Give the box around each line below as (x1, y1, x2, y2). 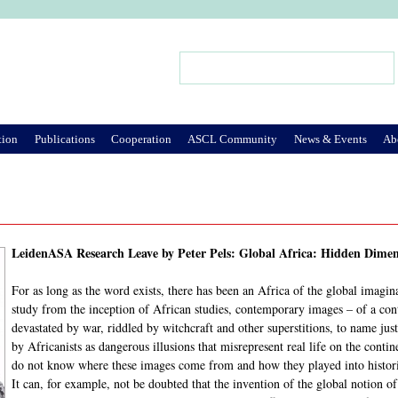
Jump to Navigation (144, 20, 254, 39)
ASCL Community (187, 131, 278, 146)
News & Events (293, 131, 367, 146)
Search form (179, 64, 255, 87)
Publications (34, 131, 95, 146)
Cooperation (110, 131, 171, 146)
